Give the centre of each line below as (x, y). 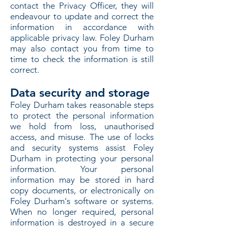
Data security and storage (80, 93)
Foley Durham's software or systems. (82, 201)
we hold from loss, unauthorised (82, 126)
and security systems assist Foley (82, 148)
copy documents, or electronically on (82, 190)
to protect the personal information (82, 116)
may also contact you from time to (82, 48)
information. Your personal (82, 169)
